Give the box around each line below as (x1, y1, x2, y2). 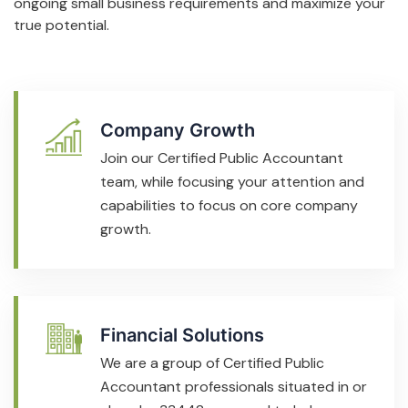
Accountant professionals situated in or (100, 376, 367, 396)
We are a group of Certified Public (100, 352, 324, 372)
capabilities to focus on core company (100, 195, 358, 215)
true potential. (14, 15, 109, 35)
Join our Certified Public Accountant (100, 148, 343, 168)
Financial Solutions (100, 323, 264, 346)
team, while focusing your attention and (100, 171, 364, 191)
